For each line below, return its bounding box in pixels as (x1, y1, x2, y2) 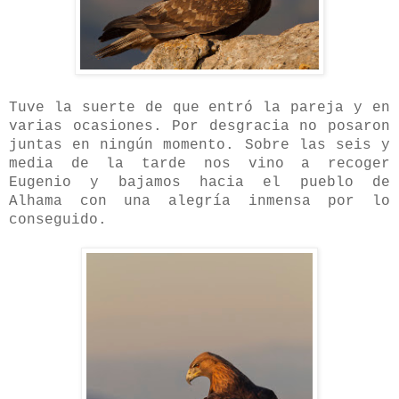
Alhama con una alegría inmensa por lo (9, 192, 390, 209)
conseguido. (9, 211, 107, 228)
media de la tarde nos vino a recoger (9, 155, 390, 172)
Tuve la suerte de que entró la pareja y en (9, 99, 390, 116)
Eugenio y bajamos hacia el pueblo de (9, 174, 390, 191)
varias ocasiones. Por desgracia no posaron (9, 118, 390, 134)
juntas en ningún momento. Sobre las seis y (9, 136, 390, 153)
